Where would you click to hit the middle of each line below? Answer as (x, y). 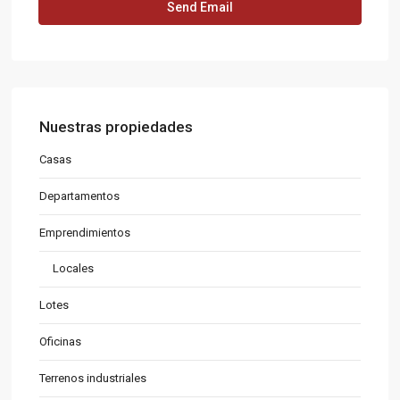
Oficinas (61, 341)
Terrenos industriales (93, 378)
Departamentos (80, 196)
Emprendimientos (85, 232)
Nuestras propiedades (117, 126)
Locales (74, 268)
